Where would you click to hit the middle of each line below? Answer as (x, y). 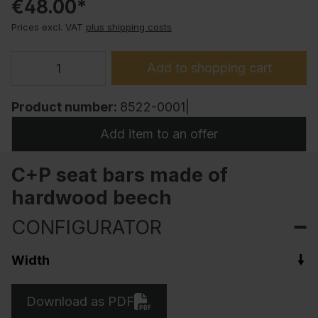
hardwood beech (92, 197)
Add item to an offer (159, 134)
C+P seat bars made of (120, 174)
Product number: (66, 107)
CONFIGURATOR (87, 227)
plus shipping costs (129, 27)
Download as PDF (81, 301)
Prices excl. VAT (47, 27)
